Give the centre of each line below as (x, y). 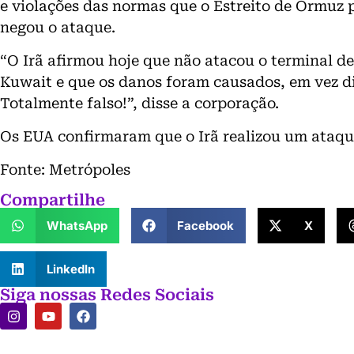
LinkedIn (70, 269)
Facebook (205, 225)
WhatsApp (77, 225)
